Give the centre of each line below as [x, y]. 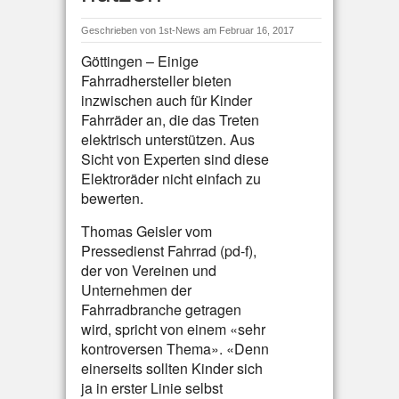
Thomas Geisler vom [147, 231]
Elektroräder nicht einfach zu [171, 179]
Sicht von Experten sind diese [175, 159]
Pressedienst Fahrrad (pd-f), [169, 251]
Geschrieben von [120, 30]
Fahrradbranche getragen [161, 309]
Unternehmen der [136, 290]
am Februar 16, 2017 [248, 30]
